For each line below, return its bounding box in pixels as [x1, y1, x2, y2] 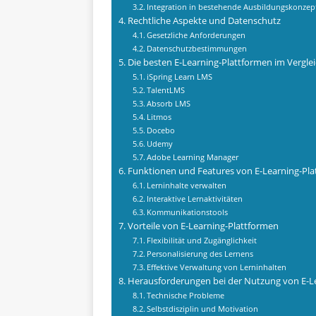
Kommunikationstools [147, 207, 229, 218]
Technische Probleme [147, 290, 225, 301]
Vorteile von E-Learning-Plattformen [127, 220, 279, 233]
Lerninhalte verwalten [147, 180, 227, 191]
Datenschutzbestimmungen [147, 43, 248, 54]
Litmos [147, 111, 172, 123]
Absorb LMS [147, 98, 191, 109]
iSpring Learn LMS [147, 71, 213, 83]
